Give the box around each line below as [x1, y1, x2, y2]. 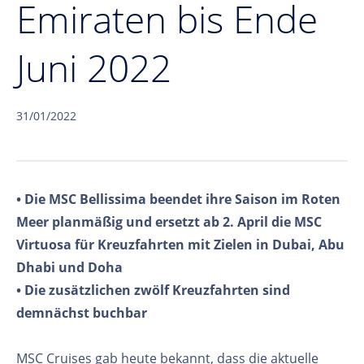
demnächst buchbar [16, 303, 147, 322]
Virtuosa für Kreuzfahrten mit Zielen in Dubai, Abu [16, 235, 344, 253]
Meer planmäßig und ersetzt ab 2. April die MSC [16, 212, 322, 231]
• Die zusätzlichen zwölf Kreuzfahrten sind [16, 280, 290, 299]
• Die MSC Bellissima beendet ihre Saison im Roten [16, 189, 340, 208]
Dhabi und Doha [16, 258, 123, 276]
